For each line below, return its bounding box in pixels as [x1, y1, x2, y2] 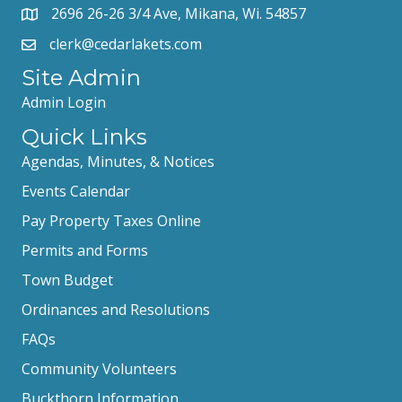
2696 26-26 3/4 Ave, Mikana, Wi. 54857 [51, 3, 306, 23]
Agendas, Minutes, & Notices [22, 151, 214, 171]
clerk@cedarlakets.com [49, 33, 202, 54]
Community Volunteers [22, 358, 177, 379]
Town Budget [22, 269, 113, 290]
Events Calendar [22, 180, 130, 201]
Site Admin [22, 64, 141, 91]
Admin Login [22, 92, 106, 112]
